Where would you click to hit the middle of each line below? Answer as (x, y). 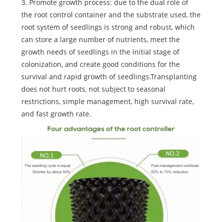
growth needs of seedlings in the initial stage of (100, 52)
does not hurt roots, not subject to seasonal (93, 89)
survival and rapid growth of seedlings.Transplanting (109, 77)
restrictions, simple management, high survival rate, (107, 102)
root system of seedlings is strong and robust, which (108, 27)
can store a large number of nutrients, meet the (100, 40)
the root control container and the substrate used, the (111, 15)
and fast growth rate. (56, 114)
